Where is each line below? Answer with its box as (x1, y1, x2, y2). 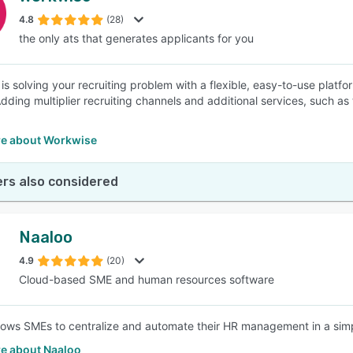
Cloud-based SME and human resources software (19, 273, 274, 286)
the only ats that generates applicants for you (19, 32, 254, 45)
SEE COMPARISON (127, 72, 218, 84)
